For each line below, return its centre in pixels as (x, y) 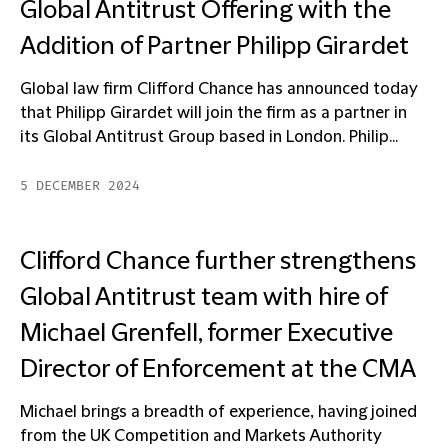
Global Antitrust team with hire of (203, 298)
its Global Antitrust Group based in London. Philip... (209, 137)
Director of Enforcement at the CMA (218, 370)
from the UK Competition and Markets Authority (201, 436)
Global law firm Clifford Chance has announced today (219, 89)
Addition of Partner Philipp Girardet (214, 47)
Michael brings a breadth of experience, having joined (218, 412)
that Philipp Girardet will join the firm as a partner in (213, 113)
